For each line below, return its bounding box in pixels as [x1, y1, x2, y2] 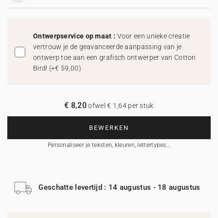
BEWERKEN [89, 124, 129, 131]
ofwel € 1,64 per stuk [87, 102, 154, 109]
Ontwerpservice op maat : [33, 32, 117, 40]
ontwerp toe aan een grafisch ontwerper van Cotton [33, 54, 196, 61]
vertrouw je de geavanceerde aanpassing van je [33, 43, 182, 51]
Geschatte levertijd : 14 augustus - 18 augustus [38, 182, 200, 192]
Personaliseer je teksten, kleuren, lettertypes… [47, 142, 171, 148]
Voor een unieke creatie [117, 32, 190, 40]
